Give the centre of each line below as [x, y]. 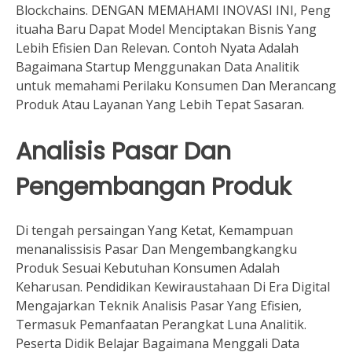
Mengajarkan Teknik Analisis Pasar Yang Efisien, [159, 305]
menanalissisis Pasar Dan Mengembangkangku [156, 249]
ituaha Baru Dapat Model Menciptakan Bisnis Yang [166, 29]
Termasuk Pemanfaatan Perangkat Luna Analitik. [161, 324]
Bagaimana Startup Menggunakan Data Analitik [158, 67]
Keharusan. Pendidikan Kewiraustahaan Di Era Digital [173, 286]
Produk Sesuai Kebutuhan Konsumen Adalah [148, 268]
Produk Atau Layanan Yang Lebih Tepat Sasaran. [160, 105]
